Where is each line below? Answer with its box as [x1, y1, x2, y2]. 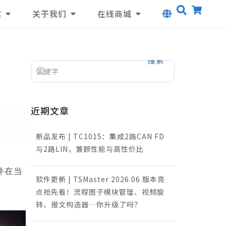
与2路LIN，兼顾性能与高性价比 [36, 144, 144, 154]
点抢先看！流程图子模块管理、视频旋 [36, 187, 164, 197]
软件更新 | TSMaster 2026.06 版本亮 [36, 174, 165, 184]
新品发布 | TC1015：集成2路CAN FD [36, 131, 164, 141]
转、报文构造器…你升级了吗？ [36, 199, 142, 209]
